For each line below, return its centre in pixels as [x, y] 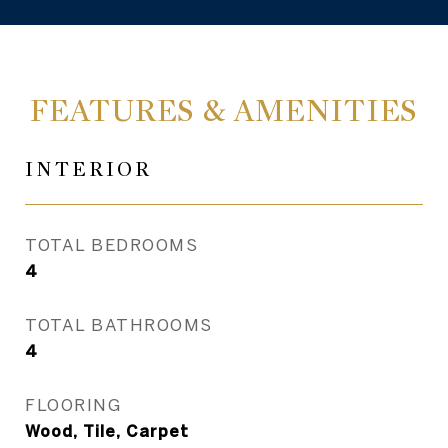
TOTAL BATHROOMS [119, 324]
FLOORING [73, 404]
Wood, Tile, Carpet [107, 431]
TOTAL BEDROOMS [111, 244]
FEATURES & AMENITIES [224, 111]
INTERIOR [88, 169]
